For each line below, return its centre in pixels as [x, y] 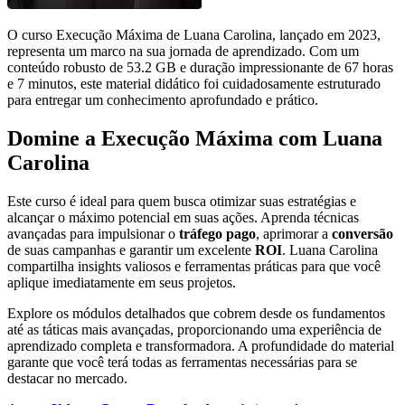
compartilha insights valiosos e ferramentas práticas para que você [194, 266]
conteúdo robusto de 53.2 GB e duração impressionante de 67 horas [200, 67]
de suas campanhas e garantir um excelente [131, 250]
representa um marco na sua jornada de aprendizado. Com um [183, 51]
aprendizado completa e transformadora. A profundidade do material [201, 345]
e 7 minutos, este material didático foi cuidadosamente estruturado [194, 83]
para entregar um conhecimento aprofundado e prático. [163, 99]
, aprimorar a [294, 233]
